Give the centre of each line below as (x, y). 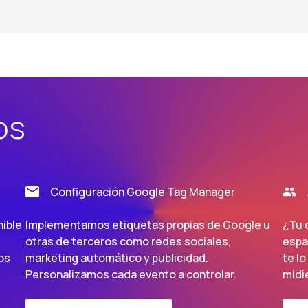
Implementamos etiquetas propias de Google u (148, 225)
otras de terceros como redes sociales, (129, 241)
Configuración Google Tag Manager (143, 192)
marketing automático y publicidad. (117, 258)
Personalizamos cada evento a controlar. (131, 274)
